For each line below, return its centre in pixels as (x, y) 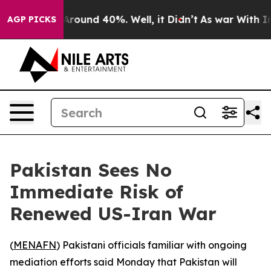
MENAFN (35, 245)
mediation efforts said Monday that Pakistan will (123, 262)
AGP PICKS (32, 19)
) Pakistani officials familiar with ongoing (152, 245)
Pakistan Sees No (91, 170)
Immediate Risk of (96, 192)
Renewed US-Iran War (113, 214)
